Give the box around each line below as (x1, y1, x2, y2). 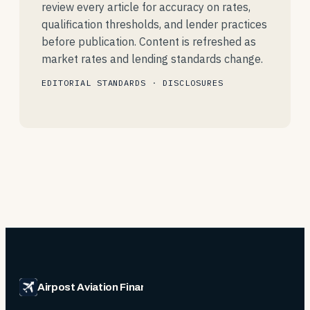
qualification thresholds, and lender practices (42, 17, 267, 31)
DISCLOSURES (163, 77, 224, 88)
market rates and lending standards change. (42, 52, 263, 66)
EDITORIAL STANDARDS (42, 77, 147, 88)
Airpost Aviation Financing (37, 282, 168, 293)
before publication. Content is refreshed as (42, 35, 256, 48)
